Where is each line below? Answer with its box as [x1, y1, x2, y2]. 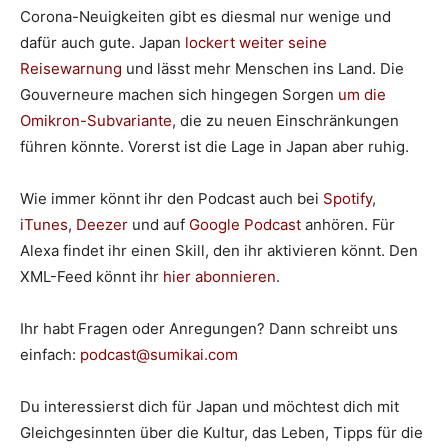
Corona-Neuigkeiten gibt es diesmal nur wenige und [20, 6, 391, 26]
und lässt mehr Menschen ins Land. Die [122, 58, 404, 78]
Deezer [76, 214, 128, 234]
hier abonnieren [163, 266, 276, 286]
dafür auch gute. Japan [20, 32, 185, 52]
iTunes [20, 214, 68, 234]
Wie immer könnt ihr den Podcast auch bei [20, 188, 323, 208]
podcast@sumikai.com [80, 344, 238, 364]
